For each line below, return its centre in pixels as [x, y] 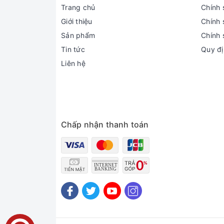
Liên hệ [73, 63]
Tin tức [73, 49]
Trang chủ [78, 7]
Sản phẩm [78, 35]
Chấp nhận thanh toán [105, 124]
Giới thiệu [77, 21]
